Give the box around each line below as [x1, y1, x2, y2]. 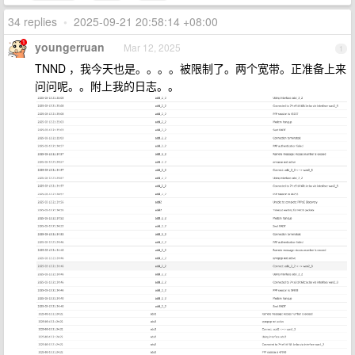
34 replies [8, 13, 63, 29]
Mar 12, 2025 [124, 40, 181, 54]
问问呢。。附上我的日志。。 [35, 78, 179, 94]
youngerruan [35, 39, 105, 55]
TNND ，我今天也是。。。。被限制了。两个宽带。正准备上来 [35, 60, 346, 76]
